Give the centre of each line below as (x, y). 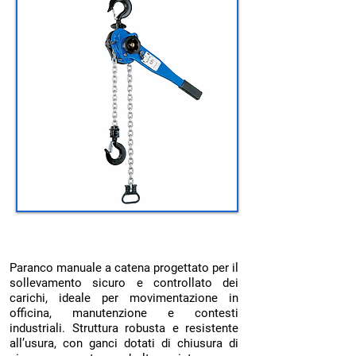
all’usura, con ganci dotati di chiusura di (124, 343)
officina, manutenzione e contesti (124, 313)
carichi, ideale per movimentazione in (124, 298)
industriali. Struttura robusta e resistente (124, 328)
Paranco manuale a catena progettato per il (124, 268)
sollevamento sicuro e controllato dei (124, 283)
